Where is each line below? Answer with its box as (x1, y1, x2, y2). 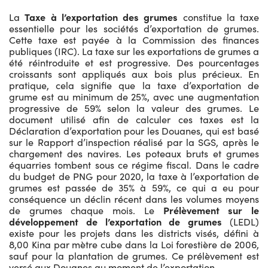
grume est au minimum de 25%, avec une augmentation (9, 90, 259, 103)
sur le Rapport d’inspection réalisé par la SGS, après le (9, 135, 259, 148)
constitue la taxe (182, 10, 259, 23)
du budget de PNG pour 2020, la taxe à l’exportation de (9, 169, 259, 182)
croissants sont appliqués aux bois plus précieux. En (9, 67, 259, 80)
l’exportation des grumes (61, 10, 183, 23)
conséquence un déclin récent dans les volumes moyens (9, 192, 259, 205)
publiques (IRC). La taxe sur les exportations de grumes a (9, 44, 259, 57)
